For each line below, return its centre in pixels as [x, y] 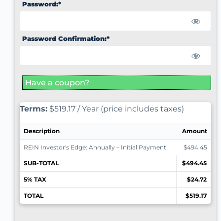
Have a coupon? [57, 83]
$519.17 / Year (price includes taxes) [116, 109]
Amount [195, 131]
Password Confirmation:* [66, 39]
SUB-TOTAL [41, 163]
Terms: [34, 109]
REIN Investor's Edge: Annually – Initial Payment [95, 147]
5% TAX [35, 180]
